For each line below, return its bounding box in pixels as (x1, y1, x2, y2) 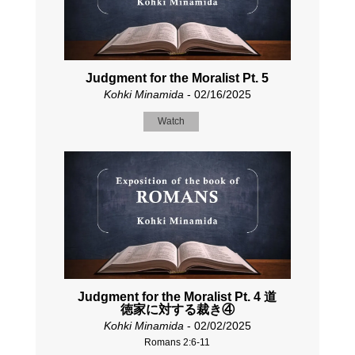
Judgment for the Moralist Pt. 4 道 (78, 290, 277, 304)
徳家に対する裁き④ (120, 303, 235, 317)
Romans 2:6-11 (144, 337, 211, 349)
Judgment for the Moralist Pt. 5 (86, 71, 269, 85)
